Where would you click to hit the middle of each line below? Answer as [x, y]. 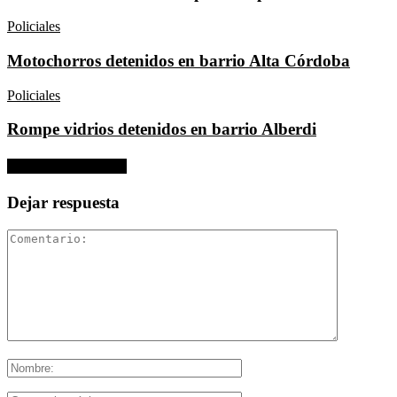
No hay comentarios [67, 166]
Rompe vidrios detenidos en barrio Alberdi [162, 129]
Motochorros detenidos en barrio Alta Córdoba [179, 60]
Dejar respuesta [63, 202]
